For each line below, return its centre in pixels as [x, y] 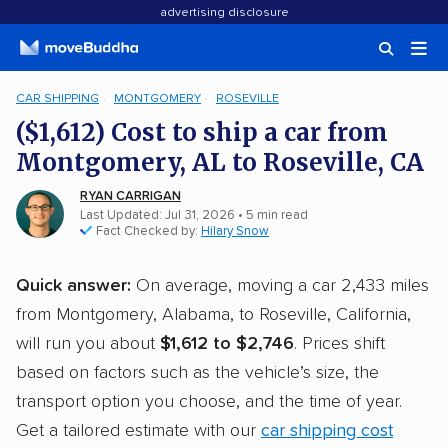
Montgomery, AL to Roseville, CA [220, 162]
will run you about [88, 344]
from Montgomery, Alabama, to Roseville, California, [213, 315]
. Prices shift [339, 344]
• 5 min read [271, 215]
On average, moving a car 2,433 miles [280, 286]
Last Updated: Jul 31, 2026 [157, 215]
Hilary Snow [235, 231]
